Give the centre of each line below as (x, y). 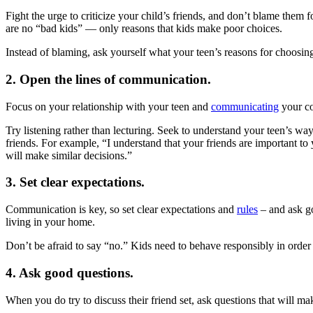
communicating (245, 106)
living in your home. (50, 222)
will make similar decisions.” (69, 155)
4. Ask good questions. (70, 272)
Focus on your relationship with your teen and (108, 106)
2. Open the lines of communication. (108, 79)
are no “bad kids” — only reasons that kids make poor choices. (144, 29)
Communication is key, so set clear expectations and (121, 210)
